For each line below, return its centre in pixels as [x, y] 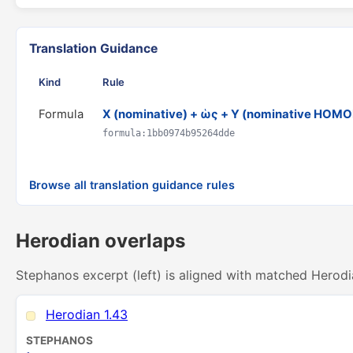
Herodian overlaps [100, 241]
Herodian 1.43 [87, 314]
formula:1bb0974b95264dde [169, 133]
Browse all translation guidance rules [132, 185]
